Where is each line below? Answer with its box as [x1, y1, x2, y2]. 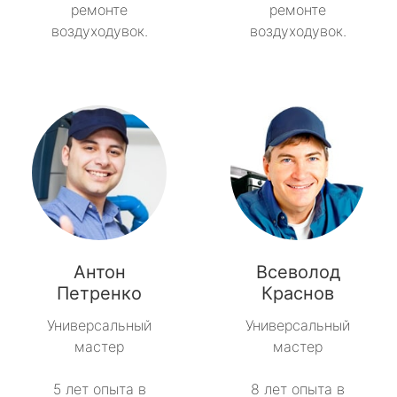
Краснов [261, 283, 334, 305]
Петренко [57, 283, 142, 305]
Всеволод [255, 261, 340, 284]
